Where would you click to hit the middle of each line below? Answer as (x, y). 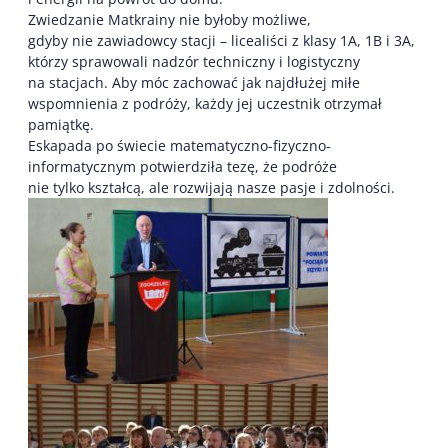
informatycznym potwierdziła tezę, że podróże (182, 166)
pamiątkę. (61, 124)
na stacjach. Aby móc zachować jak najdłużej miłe (194, 82)
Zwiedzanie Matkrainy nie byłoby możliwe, (169, 19)
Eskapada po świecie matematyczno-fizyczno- (179, 145)
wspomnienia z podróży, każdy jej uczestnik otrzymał (205, 103)
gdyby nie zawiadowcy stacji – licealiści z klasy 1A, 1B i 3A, (221, 40)
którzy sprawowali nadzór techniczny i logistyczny (194, 61)
